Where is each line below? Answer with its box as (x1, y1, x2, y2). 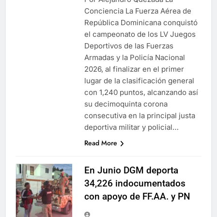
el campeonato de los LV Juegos (84, 30, 196, 39)
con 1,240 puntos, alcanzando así (84, 88, 198, 97)
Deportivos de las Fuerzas (84, 41, 173, 50)
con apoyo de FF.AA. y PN (84, 191, 190, 202)
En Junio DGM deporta (84, 165, 178, 176)
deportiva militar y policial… (84, 123, 179, 132)
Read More (84, 138, 117, 148)
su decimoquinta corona (84, 99, 168, 108)
